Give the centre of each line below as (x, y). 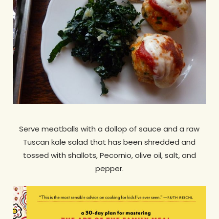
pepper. (109, 169)
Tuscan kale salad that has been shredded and (109, 142)
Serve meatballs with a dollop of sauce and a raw (109, 129)
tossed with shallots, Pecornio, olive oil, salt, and (109, 155)
